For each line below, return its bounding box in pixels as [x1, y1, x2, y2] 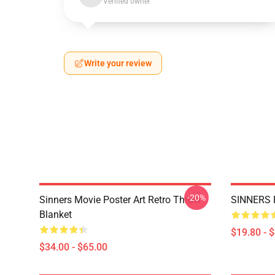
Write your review [84, 58, 152, 68]
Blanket [39, 209, 72, 220]
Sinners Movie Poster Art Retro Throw [39, 194, 201, 206]
